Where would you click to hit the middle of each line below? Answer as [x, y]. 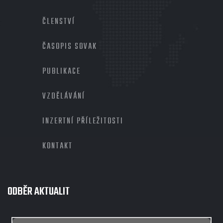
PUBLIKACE [61, 71]
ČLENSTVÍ [59, 22]
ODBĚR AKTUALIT [39, 191]
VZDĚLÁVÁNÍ [64, 96]
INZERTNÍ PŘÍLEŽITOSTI [83, 121]
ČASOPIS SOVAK [70, 47]
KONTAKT [57, 146]
